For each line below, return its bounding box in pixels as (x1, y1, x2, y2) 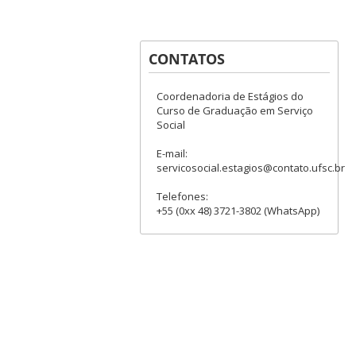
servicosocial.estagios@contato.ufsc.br (156, 160, 345, 175)
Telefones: (156, 188, 208, 203)
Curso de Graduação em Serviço (156, 103, 313, 118)
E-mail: (156, 145, 188, 161)
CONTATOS (148, 48, 225, 68)
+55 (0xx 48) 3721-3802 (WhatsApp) (156, 203, 319, 218)
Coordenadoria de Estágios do (156, 88, 304, 103)
